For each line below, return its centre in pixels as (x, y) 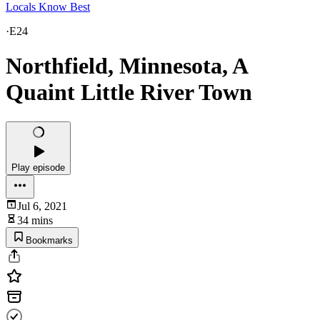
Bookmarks (49, 240)
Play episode (38, 167)
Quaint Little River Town (129, 92)
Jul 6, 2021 (42, 206)
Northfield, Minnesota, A (126, 66)
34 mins (35, 220)
